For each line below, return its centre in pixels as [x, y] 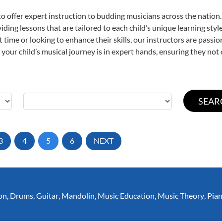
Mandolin [78, 195]
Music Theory [181, 195]
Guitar [47, 195]
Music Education [126, 195]
